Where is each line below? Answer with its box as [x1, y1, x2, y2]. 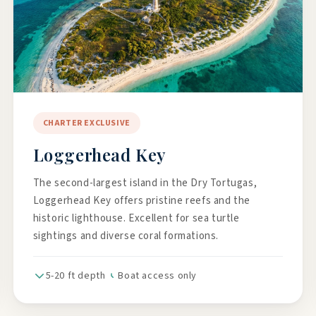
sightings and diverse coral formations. [32, 229, 219, 243]
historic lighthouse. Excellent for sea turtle [32, 211, 240, 226]
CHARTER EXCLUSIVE [42, 117, 130, 129]
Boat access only [118, 269, 197, 283]
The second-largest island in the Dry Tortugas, [32, 176, 257, 190]
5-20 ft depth [45, 269, 106, 283]
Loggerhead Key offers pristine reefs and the [32, 193, 251, 208]
